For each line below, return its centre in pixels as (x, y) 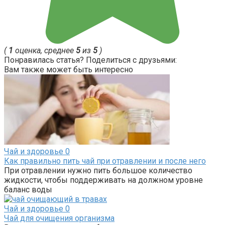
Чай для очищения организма (59, 218)
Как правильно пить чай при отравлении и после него (105, 161)
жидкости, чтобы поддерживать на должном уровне (103, 180)
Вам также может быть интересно (69, 69)
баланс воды (28, 189)
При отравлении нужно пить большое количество (98, 170)
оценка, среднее (44, 50)
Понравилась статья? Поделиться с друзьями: (90, 60)
